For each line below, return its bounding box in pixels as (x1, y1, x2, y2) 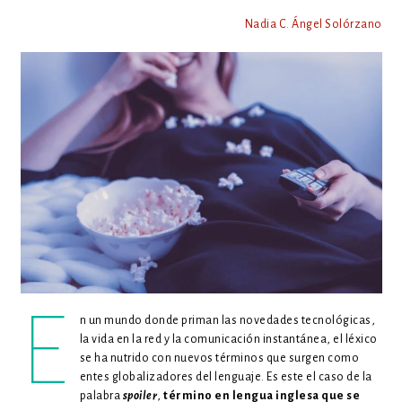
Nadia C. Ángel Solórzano (244, 17, 382, 31)
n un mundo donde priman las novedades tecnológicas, (79, 313, 376, 327)
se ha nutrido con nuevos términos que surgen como (79, 351, 360, 364)
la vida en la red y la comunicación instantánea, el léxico (79, 332, 378, 345)
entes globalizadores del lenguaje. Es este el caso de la (79, 370, 372, 383)
